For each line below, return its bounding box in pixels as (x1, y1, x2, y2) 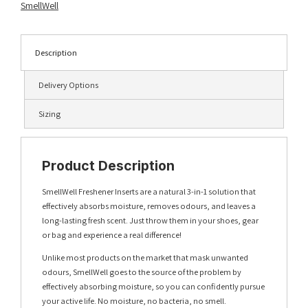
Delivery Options (38, 79, 98, 91)
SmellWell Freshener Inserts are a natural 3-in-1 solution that (42, 186, 256, 198)
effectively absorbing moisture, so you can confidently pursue (42, 280, 265, 293)
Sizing (38, 108, 60, 120)
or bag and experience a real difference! (42, 229, 181, 241)
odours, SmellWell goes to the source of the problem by (42, 266, 241, 278)
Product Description (42, 157, 175, 175)
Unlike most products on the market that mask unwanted (42, 252, 248, 264)
